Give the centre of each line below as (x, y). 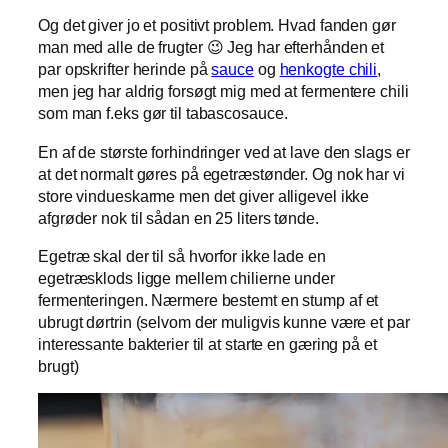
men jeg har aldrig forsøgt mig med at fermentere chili (223, 91)
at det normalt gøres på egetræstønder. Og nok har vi (221, 173)
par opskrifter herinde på (125, 69)
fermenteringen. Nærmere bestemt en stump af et (208, 299)
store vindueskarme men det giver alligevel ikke (204, 195)
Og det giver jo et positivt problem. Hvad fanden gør (217, 25)
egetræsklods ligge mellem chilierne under (186, 277)
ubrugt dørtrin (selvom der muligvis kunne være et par (224, 321)
